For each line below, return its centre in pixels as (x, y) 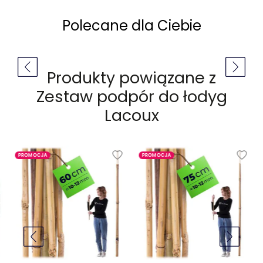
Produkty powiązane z (131, 78)
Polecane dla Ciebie (131, 26)
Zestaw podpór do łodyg (131, 97)
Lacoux (131, 116)
